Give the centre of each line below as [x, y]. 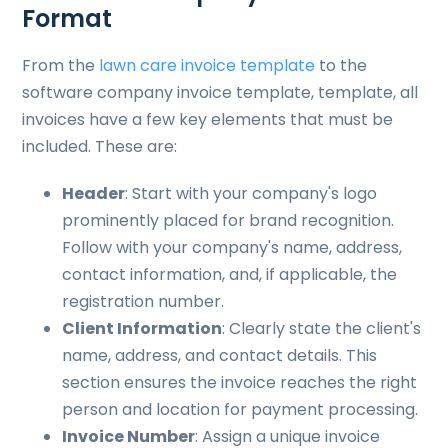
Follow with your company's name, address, [232, 247]
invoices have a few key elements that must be [208, 119]
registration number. [143, 301]
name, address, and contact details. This [220, 355]
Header [94, 193]
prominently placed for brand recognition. [228, 220]
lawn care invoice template [207, 65]
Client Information [142, 328]
